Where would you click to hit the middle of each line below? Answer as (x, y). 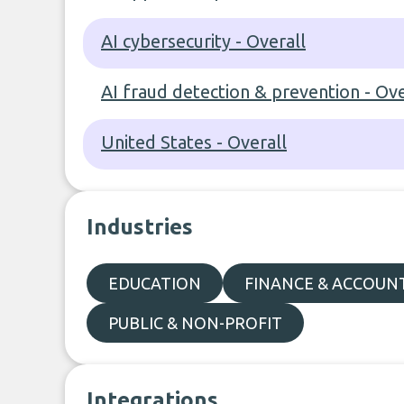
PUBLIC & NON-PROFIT (195, 323)
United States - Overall (194, 142)
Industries (140, 227)
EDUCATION (155, 283)
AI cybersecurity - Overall (203, 41)
